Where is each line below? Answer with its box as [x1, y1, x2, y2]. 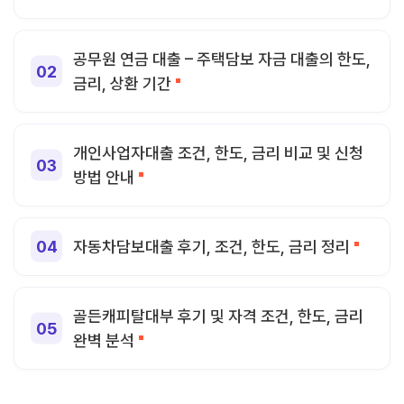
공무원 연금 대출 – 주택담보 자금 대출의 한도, [73, 49, 371, 69]
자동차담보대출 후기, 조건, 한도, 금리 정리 [73, 236, 350, 256]
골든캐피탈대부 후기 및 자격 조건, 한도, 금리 [73, 306, 363, 326]
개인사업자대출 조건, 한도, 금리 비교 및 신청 [73, 142, 363, 162]
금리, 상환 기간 [73, 73, 171, 93]
